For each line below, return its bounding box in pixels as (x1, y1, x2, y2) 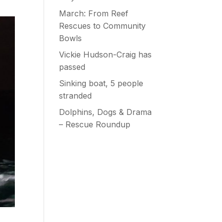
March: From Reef (59, 8, 129, 19)
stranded (59, 91, 92, 101)
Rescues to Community (59, 21, 146, 31)
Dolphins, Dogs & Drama (59, 107, 152, 117)
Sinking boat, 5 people (59, 78, 144, 89)
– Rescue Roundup (59, 119, 131, 130)
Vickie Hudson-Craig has (59, 50, 152, 60)
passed (59, 62, 86, 72)
